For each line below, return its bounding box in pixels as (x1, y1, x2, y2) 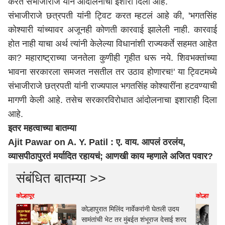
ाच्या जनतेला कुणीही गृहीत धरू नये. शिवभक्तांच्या (56, 53, 217, 63)
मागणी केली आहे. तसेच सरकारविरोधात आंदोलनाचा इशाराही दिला (8, 95, 217, 105)
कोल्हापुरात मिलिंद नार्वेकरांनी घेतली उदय (81, 205, 179, 213)
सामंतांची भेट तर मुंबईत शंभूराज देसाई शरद (81, 215, 186, 223)
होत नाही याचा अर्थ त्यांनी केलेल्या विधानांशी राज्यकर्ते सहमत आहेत (8, 39, 217, 49)
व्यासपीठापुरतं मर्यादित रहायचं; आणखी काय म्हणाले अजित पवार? (8, 151, 213, 161)
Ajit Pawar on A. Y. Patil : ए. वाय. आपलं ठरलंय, (8, 137, 185, 147)
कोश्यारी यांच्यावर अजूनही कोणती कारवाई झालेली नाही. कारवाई (8, 25, 217, 35)
